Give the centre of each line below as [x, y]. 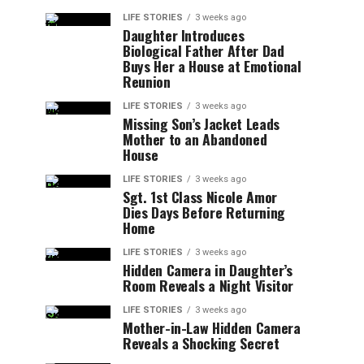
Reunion [147, 81]
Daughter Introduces [184, 35]
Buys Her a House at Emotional [212, 66]
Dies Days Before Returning [204, 212]
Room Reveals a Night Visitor [208, 285]
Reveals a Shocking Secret [201, 343]
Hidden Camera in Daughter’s [208, 270]
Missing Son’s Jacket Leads [201, 123]
